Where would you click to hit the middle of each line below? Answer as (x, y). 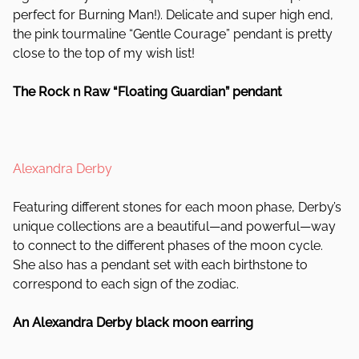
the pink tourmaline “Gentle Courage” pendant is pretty (173, 34)
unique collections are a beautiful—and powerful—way (174, 226)
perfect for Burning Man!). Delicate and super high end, (173, 15)
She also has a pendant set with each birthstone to (160, 265)
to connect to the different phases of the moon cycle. (168, 246)
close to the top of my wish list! (104, 53)
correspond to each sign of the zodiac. (126, 284)
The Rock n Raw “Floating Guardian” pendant (147, 92)
